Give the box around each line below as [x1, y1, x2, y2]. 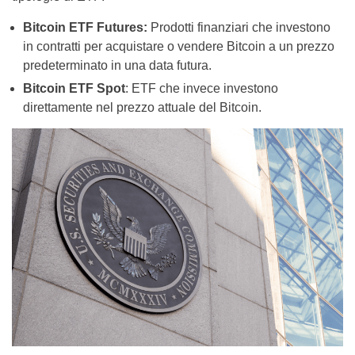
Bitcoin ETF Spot [23, 82, 125, 96]
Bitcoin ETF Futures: [23, 21, 151, 35]
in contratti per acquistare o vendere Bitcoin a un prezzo [23, 40, 334, 54]
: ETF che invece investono [125, 82, 278, 96]
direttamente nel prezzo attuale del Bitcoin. [23, 101, 261, 115]
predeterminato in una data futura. [23, 59, 212, 73]
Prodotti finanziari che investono [151, 21, 330, 35]
